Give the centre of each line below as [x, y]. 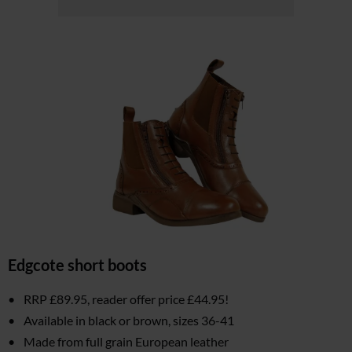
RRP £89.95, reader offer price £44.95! [126, 299]
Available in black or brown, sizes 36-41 [129, 321]
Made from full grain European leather [126, 342]
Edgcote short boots [77, 265]
